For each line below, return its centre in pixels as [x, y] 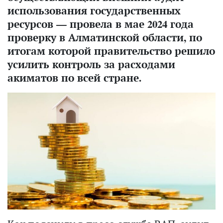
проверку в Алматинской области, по [105, 37]
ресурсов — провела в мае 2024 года [101, 24]
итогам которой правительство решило [111, 51]
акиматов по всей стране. [74, 78]
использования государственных [94, 10]
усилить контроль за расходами [91, 64]
